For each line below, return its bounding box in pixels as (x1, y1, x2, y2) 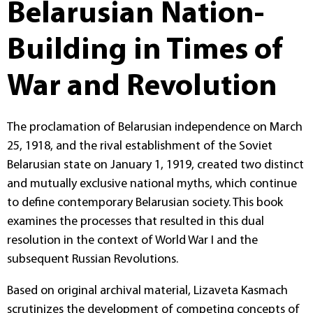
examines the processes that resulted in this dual (7, 215, 264, 229)
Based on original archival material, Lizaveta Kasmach (7, 284, 288, 298)
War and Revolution (7, 72, 277, 103)
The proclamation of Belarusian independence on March (7, 121, 303, 135)
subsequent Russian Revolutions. (7, 253, 178, 267)
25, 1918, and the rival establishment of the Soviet (7, 140, 272, 154)
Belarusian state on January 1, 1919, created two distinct (7, 159, 304, 173)
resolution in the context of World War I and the (7, 234, 258, 248)
